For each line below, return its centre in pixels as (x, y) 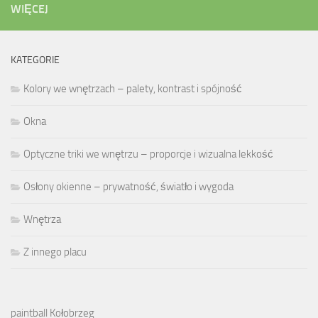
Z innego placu (55, 252)
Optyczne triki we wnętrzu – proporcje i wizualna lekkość (148, 154)
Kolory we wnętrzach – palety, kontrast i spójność (133, 88)
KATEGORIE (35, 60)
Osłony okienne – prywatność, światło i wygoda (128, 186)
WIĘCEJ (29, 9)
